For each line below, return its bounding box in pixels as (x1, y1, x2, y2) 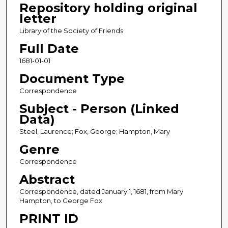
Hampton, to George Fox (19, 196, 102, 205)
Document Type (19, 71, 125, 87)
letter (19, 11, 56, 26)
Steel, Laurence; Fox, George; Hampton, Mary (19, 127, 170, 136)
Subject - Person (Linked (19, 101, 179, 117)
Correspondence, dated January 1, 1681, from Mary (19, 187, 183, 196)
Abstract (19, 172, 75, 187)
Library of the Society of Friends (19, 26, 123, 35)
